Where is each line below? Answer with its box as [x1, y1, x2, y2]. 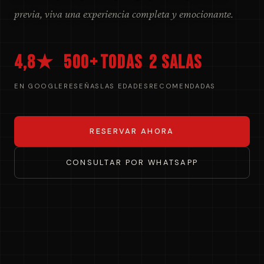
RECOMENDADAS [148, 82, 216, 91]
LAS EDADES [100, 82, 149, 91]
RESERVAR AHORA [90, 126, 174, 137]
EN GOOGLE [14, 82, 64, 91]
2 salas [148, 51, 202, 75]
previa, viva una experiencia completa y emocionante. [14, 8, 233, 21]
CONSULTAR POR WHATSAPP [65, 157, 199, 168]
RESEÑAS [64, 82, 100, 91]
